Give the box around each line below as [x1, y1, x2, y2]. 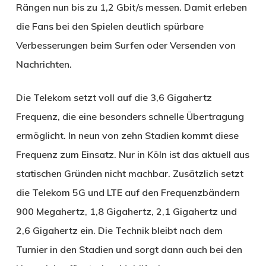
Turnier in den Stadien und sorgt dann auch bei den [15, 243, 242, 255]
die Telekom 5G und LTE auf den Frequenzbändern [15, 186, 240, 198]
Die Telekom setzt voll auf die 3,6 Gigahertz [15, 91, 212, 103]
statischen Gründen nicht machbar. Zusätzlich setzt [15, 167, 243, 179]
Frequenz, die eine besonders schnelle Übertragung [15, 110, 244, 122]
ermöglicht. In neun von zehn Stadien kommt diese [15, 129, 239, 141]
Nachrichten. [15, 58, 72, 70]
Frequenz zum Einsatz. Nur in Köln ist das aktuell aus [15, 148, 249, 160]
